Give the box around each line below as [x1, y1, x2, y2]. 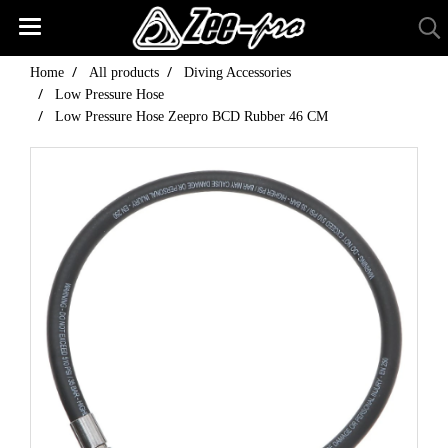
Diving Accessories [184, 65, 291, 80]
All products [89, 65, 159, 80]
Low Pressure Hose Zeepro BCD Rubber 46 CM [55, 109, 328, 124]
